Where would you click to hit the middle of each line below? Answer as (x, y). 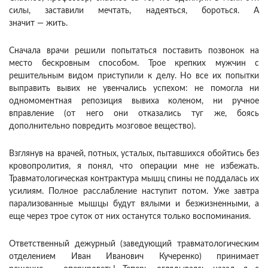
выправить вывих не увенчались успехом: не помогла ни (134, 89)
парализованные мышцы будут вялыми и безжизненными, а (134, 204)
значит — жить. (38, 24)
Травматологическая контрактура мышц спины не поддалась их (134, 179)
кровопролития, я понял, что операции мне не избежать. (134, 167)
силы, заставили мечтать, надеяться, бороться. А (134, 11)
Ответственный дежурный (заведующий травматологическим (134, 244)
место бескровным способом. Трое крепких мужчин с (134, 64)
